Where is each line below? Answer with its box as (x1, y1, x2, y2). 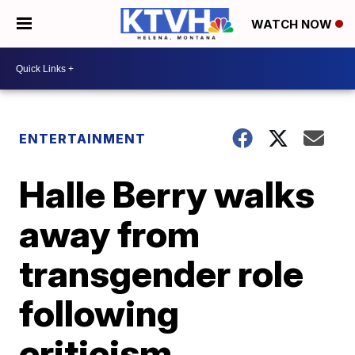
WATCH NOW (251, 17, 335, 32)
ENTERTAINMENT (19, 131, 150, 147)
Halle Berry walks (19, 172, 315, 216)
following (19, 291, 180, 335)
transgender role (19, 251, 304, 296)
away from (19, 212, 200, 256)
